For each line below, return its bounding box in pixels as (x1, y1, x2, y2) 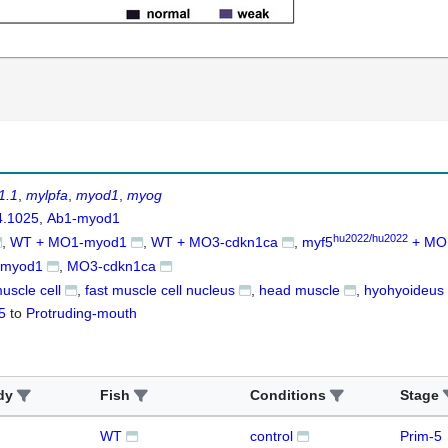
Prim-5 (400, 428, 442, 444)
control (250, 428, 293, 444)
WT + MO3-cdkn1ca (151, 234, 278, 250)
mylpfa (26, 187, 68, 203)
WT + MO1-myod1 (10, 234, 127, 250)
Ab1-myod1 (47, 210, 120, 226)
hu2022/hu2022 (333, 231, 408, 244)
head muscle (259, 282, 340, 298)
